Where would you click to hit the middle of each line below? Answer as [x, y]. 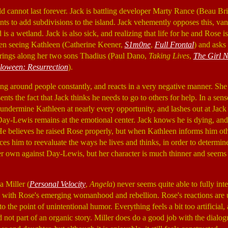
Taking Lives [169, 56]
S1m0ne [137, 45]
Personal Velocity [57, 184]
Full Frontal [174, 45]
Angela [101, 184]
